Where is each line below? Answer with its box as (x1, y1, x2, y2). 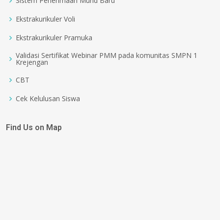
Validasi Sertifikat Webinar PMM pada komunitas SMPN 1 (16, 50, 197, 60)
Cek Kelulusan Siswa (16, 93, 80, 103)
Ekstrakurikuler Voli (16, 14, 75, 24)
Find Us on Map (6, 122, 62, 132)
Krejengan (16, 57, 48, 67)
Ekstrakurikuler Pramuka (16, 32, 92, 42)
